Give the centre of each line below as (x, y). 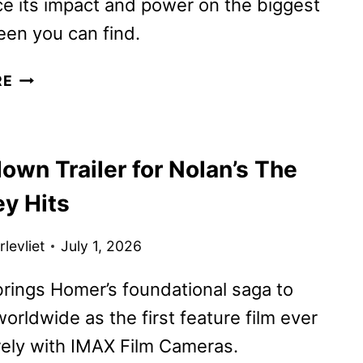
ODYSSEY (49, 99)
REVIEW (42, 122)
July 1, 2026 (101, 246)
